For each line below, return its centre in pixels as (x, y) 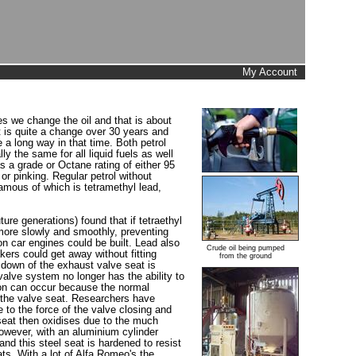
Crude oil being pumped (246, 248)
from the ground (246, 255)
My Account (270, 72)
